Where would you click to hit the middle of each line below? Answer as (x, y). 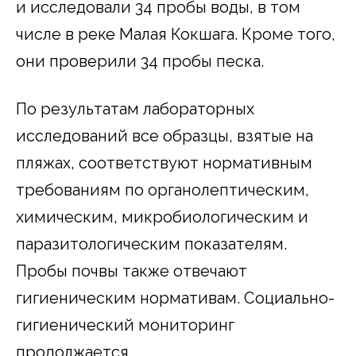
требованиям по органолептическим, (163, 190)
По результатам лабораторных (135, 108)
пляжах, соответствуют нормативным (164, 163)
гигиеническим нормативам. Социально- (175, 298)
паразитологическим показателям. (151, 244)
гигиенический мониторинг (125, 325)
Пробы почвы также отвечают (132, 271)
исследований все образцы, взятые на (164, 135)
